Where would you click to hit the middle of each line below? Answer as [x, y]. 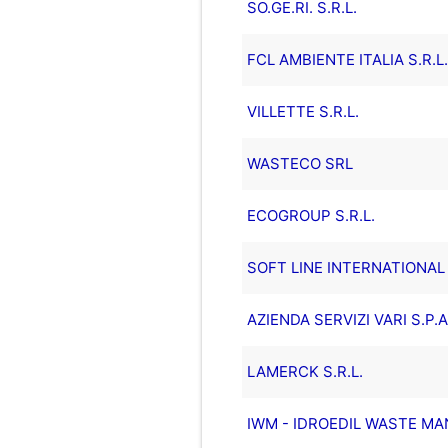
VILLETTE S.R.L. [302, 111]
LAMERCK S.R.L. [304, 371]
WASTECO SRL [299, 163]
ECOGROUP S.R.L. [310, 215]
